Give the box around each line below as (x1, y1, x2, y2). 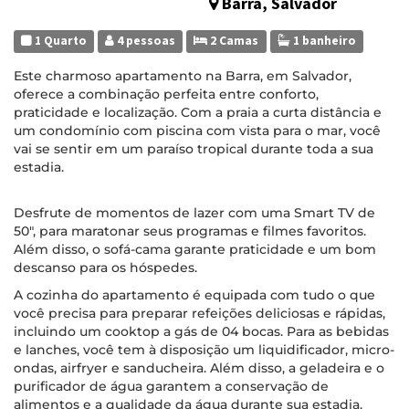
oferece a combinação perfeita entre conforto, (14, 86, 319, 102)
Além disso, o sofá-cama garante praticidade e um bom (14, 241, 376, 257)
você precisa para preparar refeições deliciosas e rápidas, (14, 305, 385, 321)
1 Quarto (32, 33, 88, 49)
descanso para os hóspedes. (14, 259, 197, 276)
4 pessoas (114, 33, 176, 49)
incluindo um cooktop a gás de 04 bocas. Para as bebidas (14, 323, 389, 340)
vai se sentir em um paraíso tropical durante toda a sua (14, 141, 373, 157)
